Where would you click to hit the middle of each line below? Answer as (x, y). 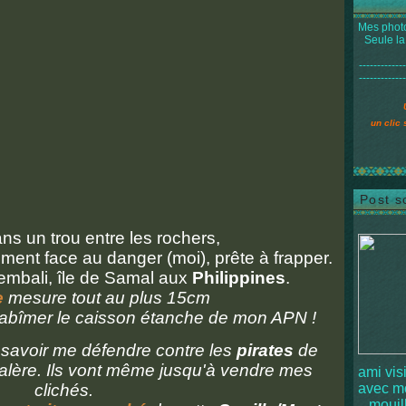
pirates (265, 350)
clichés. (63, 390)
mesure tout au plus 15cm (106, 298)
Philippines (239, 278)
